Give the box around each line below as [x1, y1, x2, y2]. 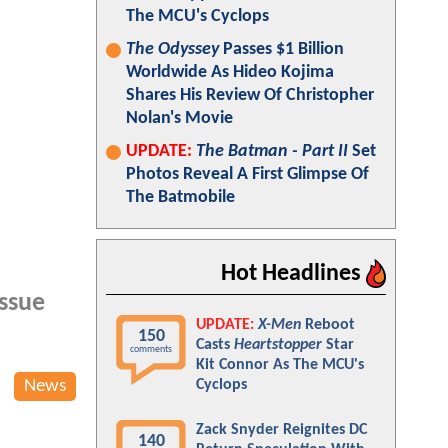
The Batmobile [126, 188, 235, 207]
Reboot [301, 317, 355, 333]
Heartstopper [234, 337, 322, 353]
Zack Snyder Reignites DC [196, 422, 367, 438]
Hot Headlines [221, 262, 366, 286]
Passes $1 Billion [219, 40, 344, 59]
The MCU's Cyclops [126, 7, 269, 26]
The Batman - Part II [196, 142, 348, 161]
